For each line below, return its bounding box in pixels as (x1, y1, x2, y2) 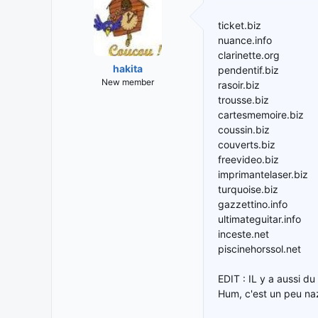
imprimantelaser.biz (218, 168, 308, 181)
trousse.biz (218, 94, 269, 106)
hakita (112, 62, 143, 75)
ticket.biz (218, 19, 261, 32)
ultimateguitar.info (218, 213, 301, 226)
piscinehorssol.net (218, 243, 301, 256)
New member (101, 77, 154, 88)
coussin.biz (218, 124, 270, 136)
